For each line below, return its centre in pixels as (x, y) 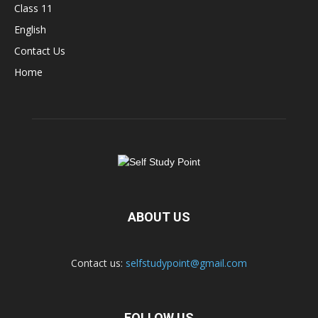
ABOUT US (159, 216)
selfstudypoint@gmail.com (186, 263)
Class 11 (33, 8)
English (30, 29)
